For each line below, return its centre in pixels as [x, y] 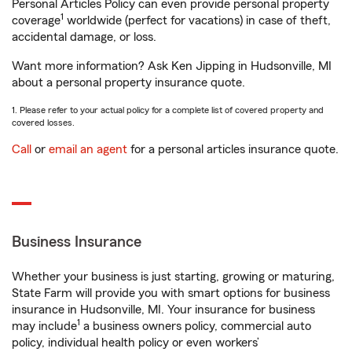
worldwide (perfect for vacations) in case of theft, [197, 20]
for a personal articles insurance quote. [233, 149]
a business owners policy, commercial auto [196, 326]
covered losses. [43, 123]
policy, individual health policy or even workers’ [136, 343]
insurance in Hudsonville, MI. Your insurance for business [163, 310]
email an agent [88, 149]
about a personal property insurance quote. [128, 82]
